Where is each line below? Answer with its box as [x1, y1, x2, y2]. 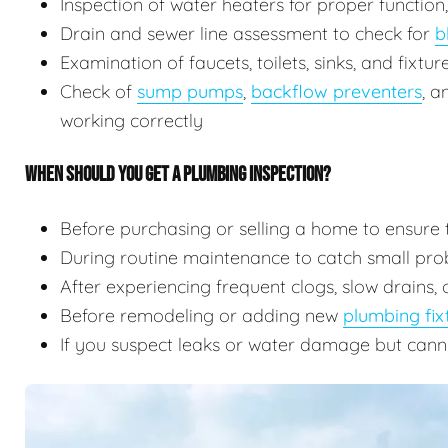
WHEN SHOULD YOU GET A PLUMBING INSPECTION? [25, 161, 331, 187]
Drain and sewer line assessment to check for [60, 21, 435, 45]
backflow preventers [251, 79, 422, 103]
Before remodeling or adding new [60, 303, 343, 327]
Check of [60, 79, 137, 103]
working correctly [60, 108, 203, 132]
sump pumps [137, 79, 243, 103]
